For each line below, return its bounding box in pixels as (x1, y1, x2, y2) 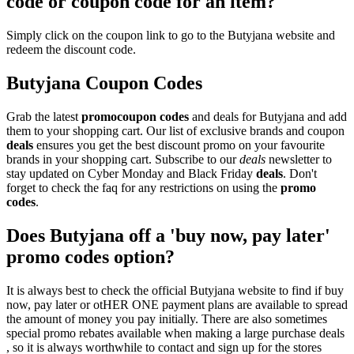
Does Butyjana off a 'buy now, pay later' (6, 224, 330, 246)
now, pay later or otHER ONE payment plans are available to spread (6, 297, 348, 311)
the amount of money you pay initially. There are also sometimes (6, 311, 327, 326)
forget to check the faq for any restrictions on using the (6, 180, 281, 194)
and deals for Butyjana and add (189, 109, 347, 123)
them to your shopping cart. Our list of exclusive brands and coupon (6, 123, 345, 137)
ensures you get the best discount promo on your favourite (33, 137, 325, 152)
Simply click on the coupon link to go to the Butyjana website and (6, 28, 335, 43)
